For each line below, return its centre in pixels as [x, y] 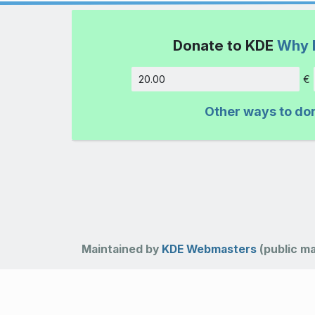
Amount [289, 85]
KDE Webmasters [209, 249]
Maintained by [121, 249]
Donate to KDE [225, 45]
